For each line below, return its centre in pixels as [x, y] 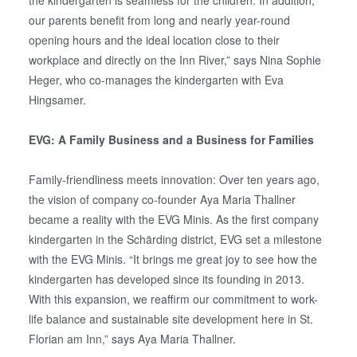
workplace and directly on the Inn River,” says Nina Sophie [175, 60]
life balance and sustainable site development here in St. [171, 319]
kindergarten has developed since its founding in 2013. [167, 279]
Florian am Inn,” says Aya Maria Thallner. [133, 339]
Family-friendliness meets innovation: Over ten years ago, [175, 180]
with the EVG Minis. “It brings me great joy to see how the [173, 259]
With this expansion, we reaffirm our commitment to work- [174, 299]
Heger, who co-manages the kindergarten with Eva [157, 80]
